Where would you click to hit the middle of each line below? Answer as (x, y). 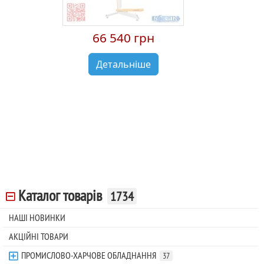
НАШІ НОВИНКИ (37, 218)
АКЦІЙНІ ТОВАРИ (39, 237)
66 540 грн (123, 37)
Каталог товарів (60, 196)
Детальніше (123, 64)
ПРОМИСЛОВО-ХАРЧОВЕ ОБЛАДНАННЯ (89, 255)
